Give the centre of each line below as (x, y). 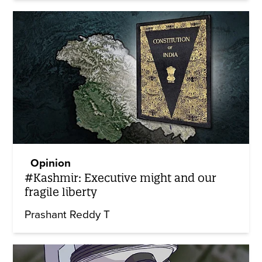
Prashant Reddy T (68, 214)
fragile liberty (61, 192)
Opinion (51, 163)
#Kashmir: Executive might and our (121, 177)
